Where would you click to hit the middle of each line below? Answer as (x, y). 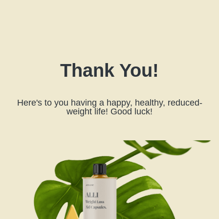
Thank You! (109, 70)
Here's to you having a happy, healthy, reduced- (109, 103)
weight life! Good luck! (109, 111)
